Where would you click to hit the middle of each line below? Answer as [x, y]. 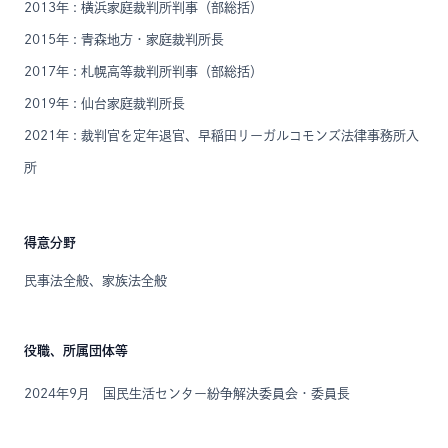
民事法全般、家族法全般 [95, 280]
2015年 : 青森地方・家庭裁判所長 [124, 39]
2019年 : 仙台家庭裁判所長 [104, 103]
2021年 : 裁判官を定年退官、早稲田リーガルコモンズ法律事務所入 [221, 135]
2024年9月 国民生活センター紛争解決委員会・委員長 [187, 393]
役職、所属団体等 [76, 350]
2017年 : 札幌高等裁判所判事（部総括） [143, 71]
